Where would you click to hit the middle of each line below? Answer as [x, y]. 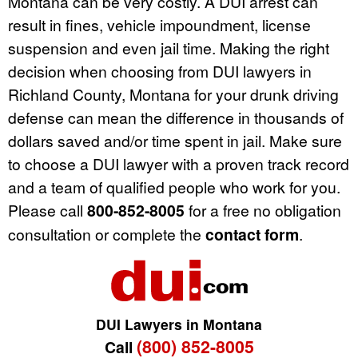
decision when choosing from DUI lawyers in [160, 71]
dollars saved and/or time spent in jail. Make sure [175, 141]
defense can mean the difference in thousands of [176, 117]
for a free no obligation [263, 210]
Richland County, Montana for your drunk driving [173, 94]
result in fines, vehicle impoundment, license [159, 25]
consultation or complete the [107, 234]
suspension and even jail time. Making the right [169, 48]
